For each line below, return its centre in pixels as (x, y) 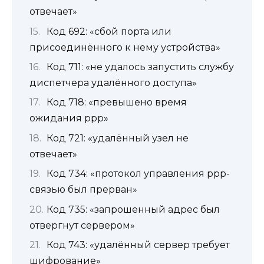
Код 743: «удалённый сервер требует (138, 245)
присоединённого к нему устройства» (125, 47)
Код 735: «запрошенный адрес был (133, 209)
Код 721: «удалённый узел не (118, 138)
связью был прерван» (83, 190)
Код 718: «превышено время (117, 103)
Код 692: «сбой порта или (109, 31)
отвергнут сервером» (82, 225)
